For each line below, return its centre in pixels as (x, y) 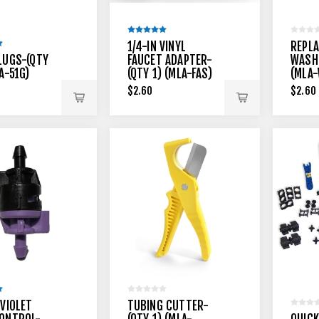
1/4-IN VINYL (156, 46)
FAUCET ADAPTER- (170, 60)
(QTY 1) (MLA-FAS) (169, 73)
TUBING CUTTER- (168, 306)
